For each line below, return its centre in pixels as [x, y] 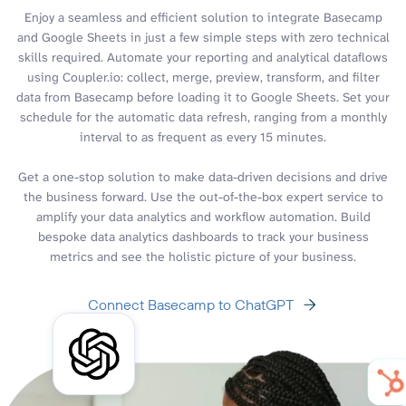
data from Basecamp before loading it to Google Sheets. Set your [203, 97]
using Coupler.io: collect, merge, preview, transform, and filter [203, 77]
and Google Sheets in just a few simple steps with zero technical [203, 37]
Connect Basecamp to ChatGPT [190, 304]
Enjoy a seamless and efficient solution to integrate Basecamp [203, 17]
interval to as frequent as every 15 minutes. [203, 136]
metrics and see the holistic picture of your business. [203, 256]
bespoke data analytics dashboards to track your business [203, 236]
